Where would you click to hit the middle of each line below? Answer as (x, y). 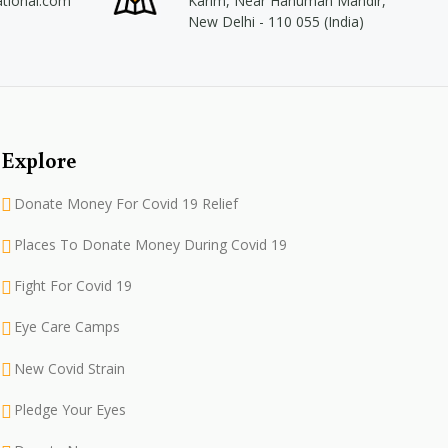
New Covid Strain (70, 368)
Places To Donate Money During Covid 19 (151, 244)
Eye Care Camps (67, 327)
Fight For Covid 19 (73, 286)
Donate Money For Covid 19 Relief (126, 203)
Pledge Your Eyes (70, 409)
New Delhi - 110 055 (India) (275, 21)
